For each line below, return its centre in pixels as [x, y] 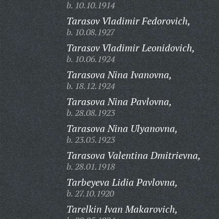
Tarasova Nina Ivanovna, [119, 75]
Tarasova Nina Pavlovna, [119, 101]
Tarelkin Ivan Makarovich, [122, 209]
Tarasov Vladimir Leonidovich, [131, 48]
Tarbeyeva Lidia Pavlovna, [122, 182]
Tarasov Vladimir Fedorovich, [128, 21]
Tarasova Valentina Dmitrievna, [133, 155]
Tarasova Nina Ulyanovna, [122, 128]
